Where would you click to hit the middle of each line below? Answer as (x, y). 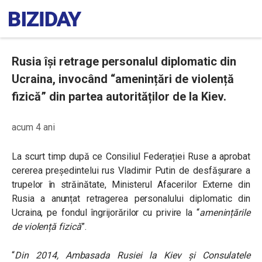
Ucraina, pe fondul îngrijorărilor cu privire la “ (106, 213)
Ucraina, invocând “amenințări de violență (123, 79)
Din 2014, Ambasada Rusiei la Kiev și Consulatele (132, 255)
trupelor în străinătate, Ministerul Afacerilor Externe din (131, 185)
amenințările (225, 213)
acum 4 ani (33, 127)
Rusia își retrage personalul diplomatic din (124, 61)
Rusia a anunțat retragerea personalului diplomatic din (131, 199)
